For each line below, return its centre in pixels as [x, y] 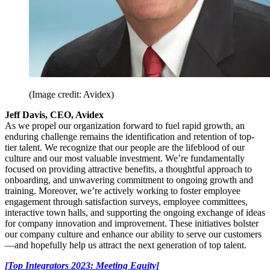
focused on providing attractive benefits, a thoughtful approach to [128, 169]
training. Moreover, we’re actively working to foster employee [123, 190]
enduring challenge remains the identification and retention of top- [130, 136]
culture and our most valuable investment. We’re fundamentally [125, 158]
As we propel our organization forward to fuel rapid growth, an [125, 125]
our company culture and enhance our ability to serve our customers [133, 234]
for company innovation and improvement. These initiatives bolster [132, 223]
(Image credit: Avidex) [71, 94]
